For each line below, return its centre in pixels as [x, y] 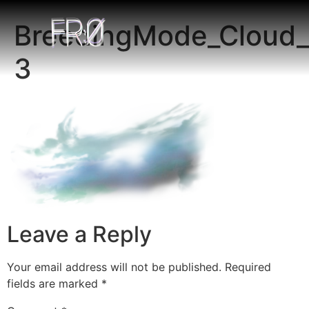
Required [248, 267]
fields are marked [54, 284]
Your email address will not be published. [114, 267]
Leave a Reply [79, 235]
